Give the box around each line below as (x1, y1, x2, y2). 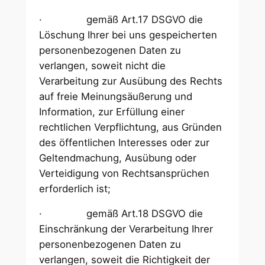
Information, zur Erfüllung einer (39, 105, 185, 118)
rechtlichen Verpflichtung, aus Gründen (39, 121, 222, 133)
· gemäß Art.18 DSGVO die (39, 208, 203, 220)
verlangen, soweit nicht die (39, 59, 166, 72)
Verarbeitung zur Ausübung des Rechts (39, 75, 223, 87)
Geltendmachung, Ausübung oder (39, 151, 197, 164)
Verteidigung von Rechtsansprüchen (39, 167, 210, 179)
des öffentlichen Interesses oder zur (39, 136, 210, 148)
